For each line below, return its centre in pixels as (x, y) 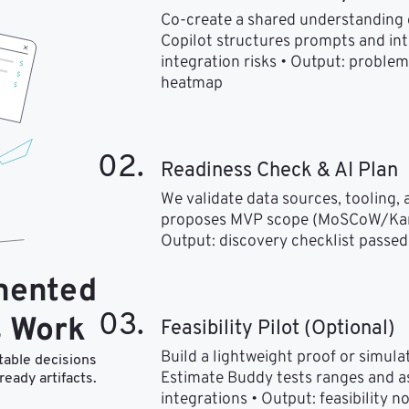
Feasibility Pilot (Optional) (278, 330)
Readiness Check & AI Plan (279, 172)
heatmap (191, 84)
